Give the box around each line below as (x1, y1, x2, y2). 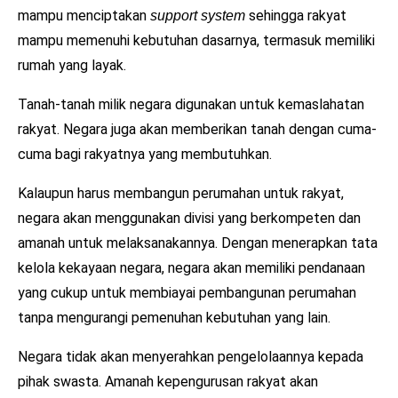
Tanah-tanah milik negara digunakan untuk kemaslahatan (18, 95, 364, 113)
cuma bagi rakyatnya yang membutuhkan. (18, 145, 272, 163)
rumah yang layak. (18, 56, 126, 74)
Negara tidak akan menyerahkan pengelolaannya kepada (18, 347, 363, 365)
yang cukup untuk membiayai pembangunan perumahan (18, 283, 356, 301)
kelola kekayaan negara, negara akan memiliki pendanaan (18, 259, 365, 276)
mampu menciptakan (18, 6, 147, 24)
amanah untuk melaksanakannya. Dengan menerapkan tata (18, 234, 378, 251)
